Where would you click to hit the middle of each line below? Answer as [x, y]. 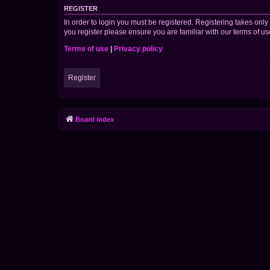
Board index [95, 120]
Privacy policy [138, 49]
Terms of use [86, 49]
